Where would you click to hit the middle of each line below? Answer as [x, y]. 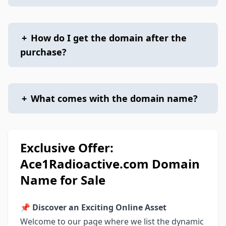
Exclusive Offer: [67, 148]
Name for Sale [63, 180]
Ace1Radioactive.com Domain [110, 164]
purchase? [43, 52]
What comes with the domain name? [114, 98]
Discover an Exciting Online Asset [99, 207]
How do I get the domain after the [109, 38]
